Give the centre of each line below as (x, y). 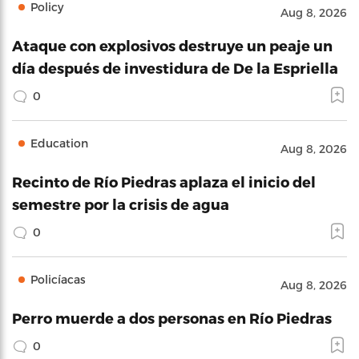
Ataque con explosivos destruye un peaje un (172, 45)
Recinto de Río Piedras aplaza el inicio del (164, 181)
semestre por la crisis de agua (121, 204)
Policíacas (58, 279)
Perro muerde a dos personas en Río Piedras (172, 317)
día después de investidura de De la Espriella (175, 67)
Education (59, 143)
